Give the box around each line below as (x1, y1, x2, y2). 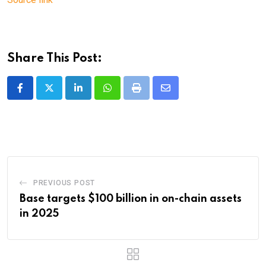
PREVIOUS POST (33, 179, 96, 188)
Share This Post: (7, 53, 102, 65)
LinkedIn (77, 89, 113, 101)
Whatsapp (106, 89, 148, 101)
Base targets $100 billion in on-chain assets (20, 194, 242, 205)
